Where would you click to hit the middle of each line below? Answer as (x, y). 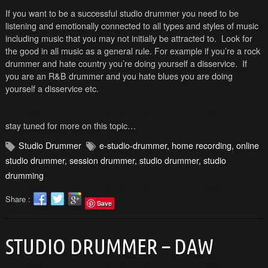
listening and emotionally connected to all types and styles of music (132, 26)
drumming (24, 175)
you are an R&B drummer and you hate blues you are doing (119, 76)
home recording (201, 145)
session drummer (102, 160)
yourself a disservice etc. (52, 89)
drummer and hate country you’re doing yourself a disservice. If (126, 63)
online (247, 145)
